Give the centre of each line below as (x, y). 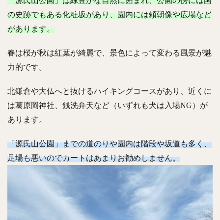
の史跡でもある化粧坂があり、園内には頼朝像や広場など (110, 15)
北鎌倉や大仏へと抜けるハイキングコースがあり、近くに (110, 91)
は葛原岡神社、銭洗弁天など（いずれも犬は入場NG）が (108, 106)
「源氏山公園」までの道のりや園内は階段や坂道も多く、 (110, 144)
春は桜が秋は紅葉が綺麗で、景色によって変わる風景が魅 (110, 53)
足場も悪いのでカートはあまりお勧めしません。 (94, 158)
